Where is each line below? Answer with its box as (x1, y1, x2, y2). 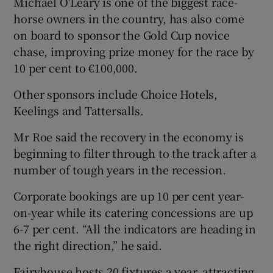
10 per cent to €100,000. (13, 59, 138, 76)
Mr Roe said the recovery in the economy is (13, 128, 244, 144)
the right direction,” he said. (13, 236, 162, 253)
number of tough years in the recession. (13, 161, 226, 177)
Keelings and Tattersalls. (13, 102, 144, 118)
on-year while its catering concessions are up (13, 204, 253, 220)
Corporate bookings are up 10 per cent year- (13, 187, 244, 204)
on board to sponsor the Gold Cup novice (13, 26, 230, 43)
